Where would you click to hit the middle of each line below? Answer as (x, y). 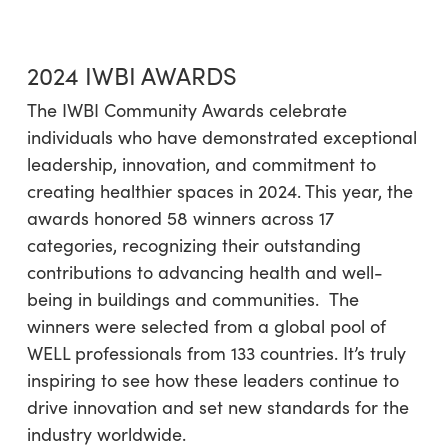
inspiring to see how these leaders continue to (212, 379)
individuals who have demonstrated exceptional (221, 136)
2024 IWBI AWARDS (131, 74)
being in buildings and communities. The (192, 298)
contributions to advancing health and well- (204, 271)
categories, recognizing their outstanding (193, 244)
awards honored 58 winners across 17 (180, 217)
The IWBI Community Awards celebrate (186, 109)
